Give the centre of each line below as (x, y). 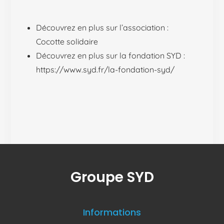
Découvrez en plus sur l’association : (102, 28)
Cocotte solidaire (67, 42)
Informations (112, 212)
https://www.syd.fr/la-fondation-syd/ (105, 70)
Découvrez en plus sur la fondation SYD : (111, 56)
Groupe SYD (112, 177)
